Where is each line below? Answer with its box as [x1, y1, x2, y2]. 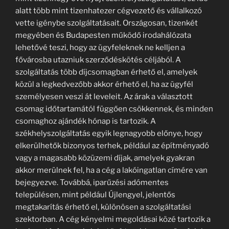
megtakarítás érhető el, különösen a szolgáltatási [15, 202, 191, 212]
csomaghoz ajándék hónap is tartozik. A [15, 116, 156, 126]
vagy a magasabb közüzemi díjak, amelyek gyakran [15, 153, 195, 163]
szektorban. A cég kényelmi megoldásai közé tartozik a [15, 214, 211, 224]
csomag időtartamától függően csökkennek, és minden [15, 104, 213, 113]
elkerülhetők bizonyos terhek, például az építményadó [15, 141, 209, 150]
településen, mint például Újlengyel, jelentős [15, 190, 175, 199]
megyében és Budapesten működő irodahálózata [15, 30, 191, 40]
